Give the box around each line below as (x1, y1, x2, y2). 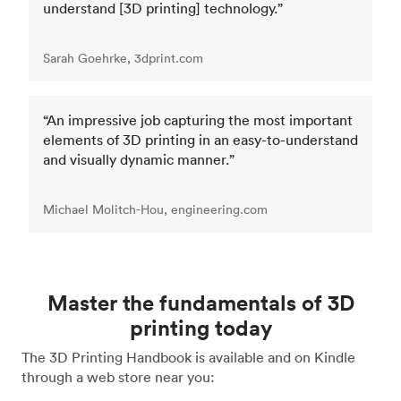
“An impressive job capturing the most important (43, 110, 353, 129)
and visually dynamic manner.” (43, 149, 235, 168)
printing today (129, 313, 272, 341)
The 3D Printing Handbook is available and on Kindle (21, 347, 355, 366)
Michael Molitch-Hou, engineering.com (43, 200, 268, 218)
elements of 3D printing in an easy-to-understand (43, 130, 358, 149)
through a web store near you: (21, 367, 215, 386)
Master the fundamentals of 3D (47, 288, 354, 316)
